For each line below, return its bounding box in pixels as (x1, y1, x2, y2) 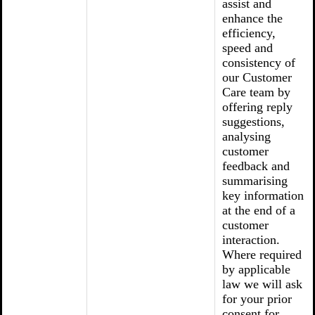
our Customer (222, 70, 292, 84)
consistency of (222, 56, 295, 70)
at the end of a (222, 203, 295, 217)
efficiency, (222, 26, 276, 40)
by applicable (222, 262, 290, 276)
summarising (222, 174, 288, 188)
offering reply (222, 100, 292, 114)
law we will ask (222, 277, 302, 291)
